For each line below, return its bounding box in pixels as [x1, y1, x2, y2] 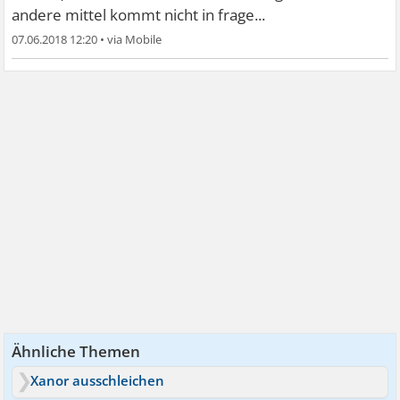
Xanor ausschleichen [30, 371, 165, 389]
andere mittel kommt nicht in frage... [12, 4, 266, 25]
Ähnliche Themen [12, 341, 141, 362]
